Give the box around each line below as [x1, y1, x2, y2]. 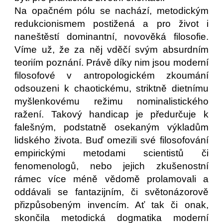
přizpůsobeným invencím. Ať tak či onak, [14, 200, 209, 210]
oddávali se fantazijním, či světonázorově [14, 187, 209, 197]
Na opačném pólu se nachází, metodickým [14, 5, 209, 16]
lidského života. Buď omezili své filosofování [14, 135, 209, 145]
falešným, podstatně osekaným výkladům [14, 122, 209, 132]
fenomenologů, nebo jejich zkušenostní [14, 161, 209, 171]
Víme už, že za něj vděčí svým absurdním [14, 44, 209, 55]
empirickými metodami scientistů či [14, 148, 209, 158]
